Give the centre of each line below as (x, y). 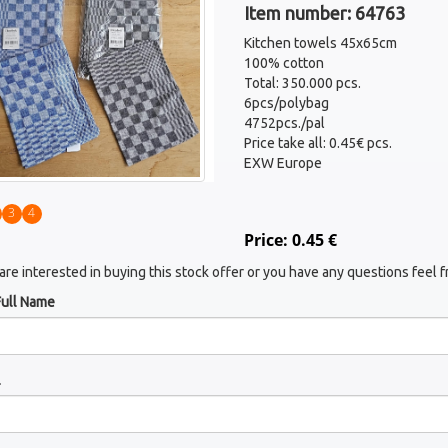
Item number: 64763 (324, 13)
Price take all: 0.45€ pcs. (317, 143)
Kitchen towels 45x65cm (320, 43)
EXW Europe (282, 163)
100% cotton (283, 63)
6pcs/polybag (286, 103)
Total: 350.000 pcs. (302, 83)
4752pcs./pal (284, 123)
